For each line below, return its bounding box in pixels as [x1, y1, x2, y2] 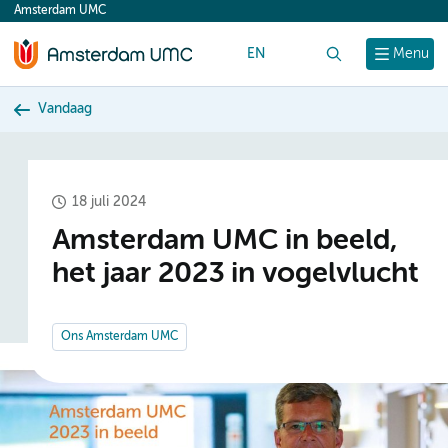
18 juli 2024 [72, 194, 146, 209]
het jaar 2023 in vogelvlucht [52, 259, 419, 289]
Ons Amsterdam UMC [61, 330, 178, 343]
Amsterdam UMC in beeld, [52, 226, 397, 256]
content [24, 8, 80, 24]
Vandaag [38, 102, 92, 116]
